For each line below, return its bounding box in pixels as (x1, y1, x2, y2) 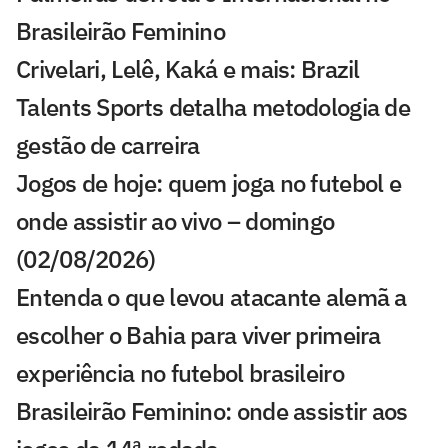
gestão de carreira (16, 129, 200, 162)
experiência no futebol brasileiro (16, 357, 344, 390)
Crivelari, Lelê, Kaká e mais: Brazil (16, 53, 360, 86)
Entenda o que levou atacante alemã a (16, 281, 407, 314)
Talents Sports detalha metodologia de (16, 91, 411, 124)
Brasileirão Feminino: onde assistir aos (16, 395, 408, 428)
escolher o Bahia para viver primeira (16, 319, 381, 352)
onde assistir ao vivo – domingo (16, 205, 335, 238)
